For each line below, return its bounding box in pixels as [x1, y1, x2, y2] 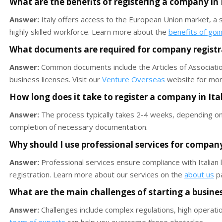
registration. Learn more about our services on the [9, 169, 184, 180]
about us [184, 169, 214, 180]
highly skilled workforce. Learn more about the [9, 27, 168, 37]
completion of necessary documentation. [9, 122, 148, 132]
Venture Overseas [102, 74, 165, 85]
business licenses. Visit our [9, 74, 102, 85]
